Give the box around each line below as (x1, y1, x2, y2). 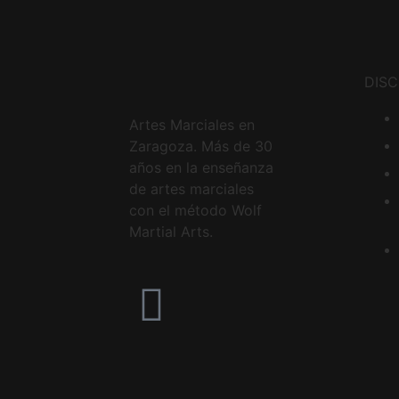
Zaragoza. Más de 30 (129, 136, 273, 155)
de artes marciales (129, 179, 254, 198)
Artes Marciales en (129, 115, 255, 134)
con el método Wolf (129, 200, 262, 219)
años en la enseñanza (129, 158, 273, 176)
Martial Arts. (129, 222, 213, 240)
